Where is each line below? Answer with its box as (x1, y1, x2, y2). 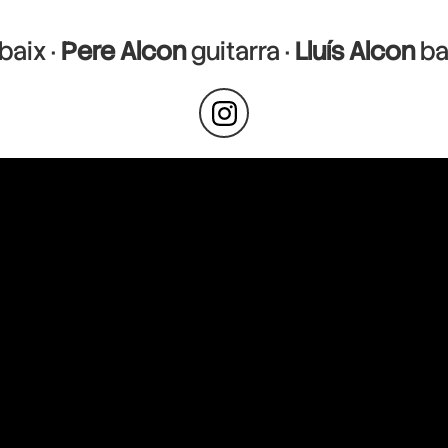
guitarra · (186, 35, 295, 68)
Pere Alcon (61, 35, 186, 68)
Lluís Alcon (295, 35, 415, 68)
